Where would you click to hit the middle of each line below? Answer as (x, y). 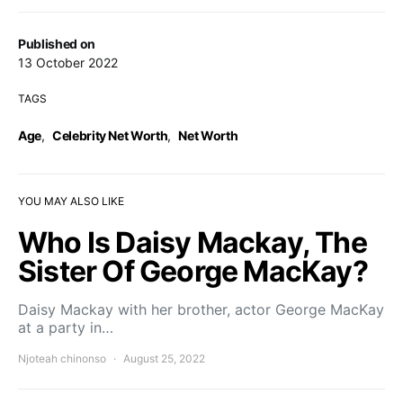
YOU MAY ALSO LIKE (71, 201)
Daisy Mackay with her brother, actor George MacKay (201, 310)
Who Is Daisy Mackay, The (193, 243)
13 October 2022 (68, 63)
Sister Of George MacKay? (193, 272)
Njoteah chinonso (62, 359)
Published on (57, 44)
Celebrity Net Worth (110, 136)
